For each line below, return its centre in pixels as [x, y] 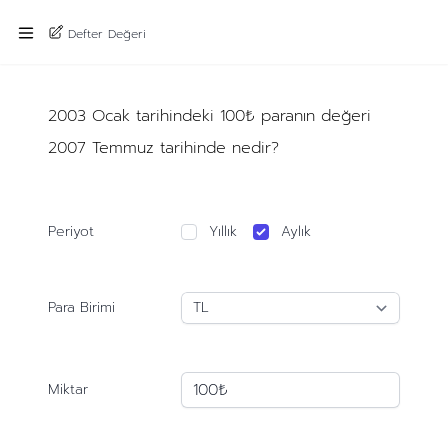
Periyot [70, 231]
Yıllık [223, 231]
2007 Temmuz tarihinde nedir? [163, 148]
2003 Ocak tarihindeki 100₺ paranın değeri [209, 116]
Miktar [67, 389]
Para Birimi [81, 307]
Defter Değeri [107, 33]
